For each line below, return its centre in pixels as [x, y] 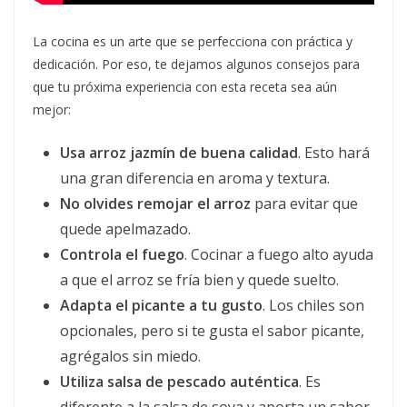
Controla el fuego [122, 254]
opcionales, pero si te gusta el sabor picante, [212, 331]
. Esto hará [334, 153]
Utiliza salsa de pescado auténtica [179, 382]
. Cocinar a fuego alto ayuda [279, 254]
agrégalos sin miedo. [130, 356]
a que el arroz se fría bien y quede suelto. [199, 280]
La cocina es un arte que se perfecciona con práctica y [193, 41]
